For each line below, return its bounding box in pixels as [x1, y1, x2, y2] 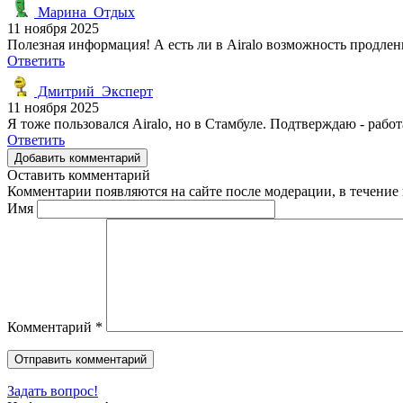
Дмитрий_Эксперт [34, 83, 153, 99]
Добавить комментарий [14, 150, 140, 165]
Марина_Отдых [34, 4, 135, 20]
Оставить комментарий [7, 166, 150, 183]
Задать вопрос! [7, 382, 98, 399]
